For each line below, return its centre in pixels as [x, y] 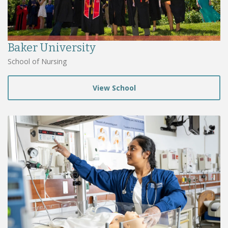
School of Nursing [37, 62]
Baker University [52, 48]
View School [114, 88]
